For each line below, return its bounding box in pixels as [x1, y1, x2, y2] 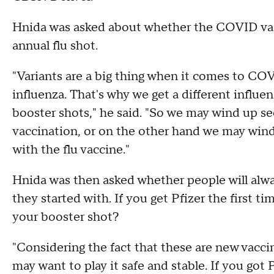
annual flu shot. [12, 37, 98, 54]
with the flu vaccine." [12, 141, 130, 158]
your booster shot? [12, 209, 119, 225]
